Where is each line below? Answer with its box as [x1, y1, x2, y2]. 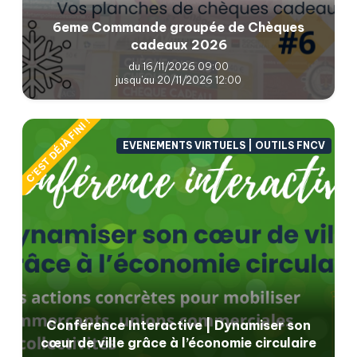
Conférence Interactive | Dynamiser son [46, 316, 311, 333]
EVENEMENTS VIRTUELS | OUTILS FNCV [123, 139, 326, 152]
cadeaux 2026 [130, 36, 227, 53]
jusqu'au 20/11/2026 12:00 [116, 73, 241, 86]
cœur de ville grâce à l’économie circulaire [41, 334, 316, 351]
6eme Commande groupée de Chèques [53, 18, 304, 35]
